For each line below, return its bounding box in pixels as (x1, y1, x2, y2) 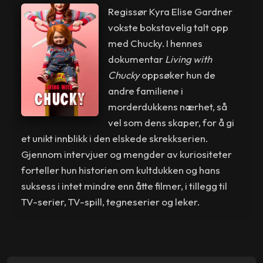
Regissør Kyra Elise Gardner (107, 5, 232, 18)
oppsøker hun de (139, 68, 215, 81)
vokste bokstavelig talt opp (107, 21, 228, 33)
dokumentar (107, 52, 165, 65)
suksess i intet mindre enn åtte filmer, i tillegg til (21, 179, 228, 192)
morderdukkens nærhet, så (107, 100, 227, 113)
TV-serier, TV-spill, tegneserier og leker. (21, 195, 200, 208)
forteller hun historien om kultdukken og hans (21, 163, 221, 176)
